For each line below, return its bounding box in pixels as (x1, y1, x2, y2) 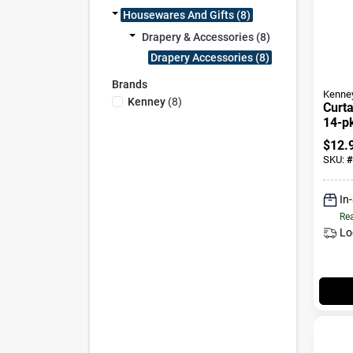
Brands (111, 78, 147, 91)
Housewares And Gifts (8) (122, 9, 251, 21)
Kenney (127, 95, 165, 108)
